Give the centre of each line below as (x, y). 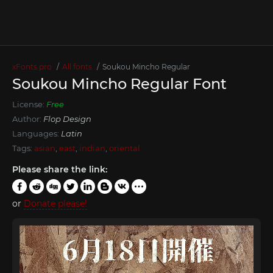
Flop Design (67, 119)
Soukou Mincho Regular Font (119, 84)
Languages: (37, 133)
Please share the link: (60, 169)
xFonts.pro (32, 67)
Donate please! (55, 204)
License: (29, 104)
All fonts (77, 67)
